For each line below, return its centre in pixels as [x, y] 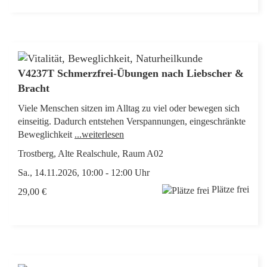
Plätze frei [230, 190]
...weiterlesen [99, 135]
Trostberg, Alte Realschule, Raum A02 [91, 154]
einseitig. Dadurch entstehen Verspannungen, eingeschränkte [132, 122]
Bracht [35, 89]
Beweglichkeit [46, 135]
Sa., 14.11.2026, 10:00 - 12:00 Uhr [84, 173]
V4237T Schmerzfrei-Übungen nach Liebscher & [131, 74]
